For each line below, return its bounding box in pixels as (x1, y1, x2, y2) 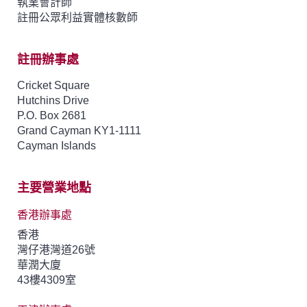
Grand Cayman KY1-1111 (17, 124, 141, 136)
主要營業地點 (17, 180, 91, 195)
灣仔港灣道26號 (17, 243, 95, 256)
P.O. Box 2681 (17, 109, 86, 121)
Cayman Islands (17, 139, 96, 151)
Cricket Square (17, 79, 90, 91)
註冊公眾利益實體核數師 (17, 11, 138, 23)
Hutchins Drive (17, 94, 89, 106)
